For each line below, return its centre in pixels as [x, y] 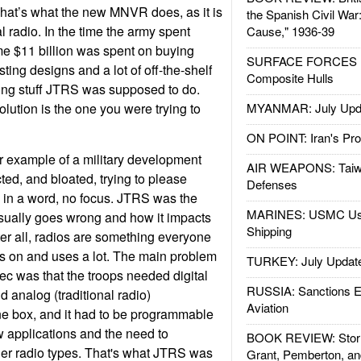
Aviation [267, 307]
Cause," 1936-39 [290, 31]
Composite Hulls [290, 78]
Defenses [272, 184]
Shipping [269, 231]
